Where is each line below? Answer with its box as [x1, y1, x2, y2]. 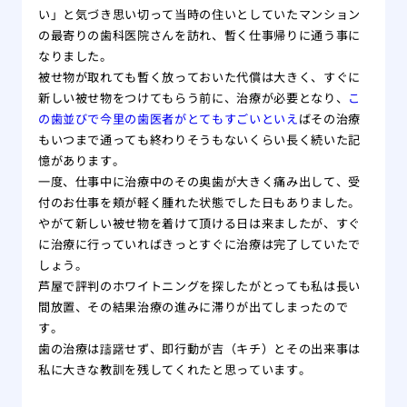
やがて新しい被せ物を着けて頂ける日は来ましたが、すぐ [37, 213, 361, 232]
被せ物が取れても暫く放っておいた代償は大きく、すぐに [37, 67, 361, 85]
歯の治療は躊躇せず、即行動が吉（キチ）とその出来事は [37, 339, 361, 357]
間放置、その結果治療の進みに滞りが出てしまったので [37, 297, 349, 315]
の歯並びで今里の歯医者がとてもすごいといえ [37, 109, 299, 127]
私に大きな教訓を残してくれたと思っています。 [37, 360, 312, 378]
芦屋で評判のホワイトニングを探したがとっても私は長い [37, 276, 361, 294]
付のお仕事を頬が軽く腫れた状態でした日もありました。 [37, 193, 361, 211]
